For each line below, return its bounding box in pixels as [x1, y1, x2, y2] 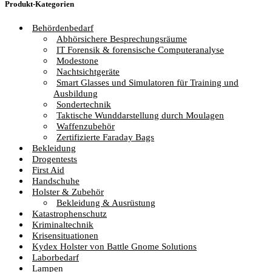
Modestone [56, 55, 98, 66]
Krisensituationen [32, 230, 98, 240]
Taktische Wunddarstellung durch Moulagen [56, 110, 224, 120]
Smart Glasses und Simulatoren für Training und [56, 77, 239, 87]
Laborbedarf [32, 252, 79, 262]
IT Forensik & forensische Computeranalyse [56, 44, 224, 55]
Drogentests [32, 154, 77, 164]
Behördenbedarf [32, 22, 93, 33]
